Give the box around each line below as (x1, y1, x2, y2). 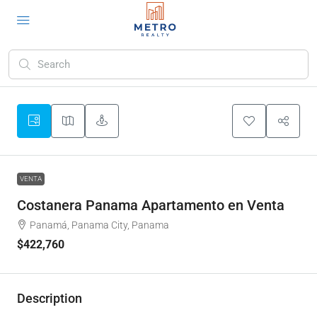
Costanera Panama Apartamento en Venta (17, 197, 284, 214)
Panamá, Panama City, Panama (30, 219, 169, 231)
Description (17, 291, 82, 306)
